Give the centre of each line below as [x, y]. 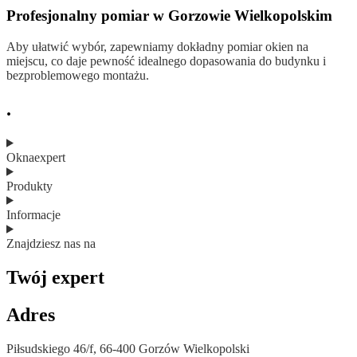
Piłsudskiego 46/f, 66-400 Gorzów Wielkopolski [128, 348]
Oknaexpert [36, 157]
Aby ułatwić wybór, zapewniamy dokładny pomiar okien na [157, 47]
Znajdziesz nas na [51, 243]
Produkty [29, 186]
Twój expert [55, 277]
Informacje [33, 214]
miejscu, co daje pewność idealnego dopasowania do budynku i [166, 61]
